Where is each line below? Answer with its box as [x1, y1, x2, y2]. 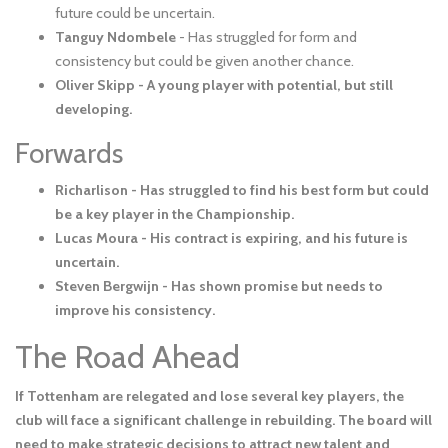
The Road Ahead [15, 337, 240, 377]
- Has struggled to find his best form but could [128, 181, 429, 200]
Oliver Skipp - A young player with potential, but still [55, 76, 393, 95]
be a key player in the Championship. [55, 205, 294, 224]
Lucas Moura [55, 229, 138, 248]
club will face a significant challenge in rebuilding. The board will [15, 411, 432, 430]
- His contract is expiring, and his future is [138, 229, 408, 248]
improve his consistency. [55, 301, 215, 320]
